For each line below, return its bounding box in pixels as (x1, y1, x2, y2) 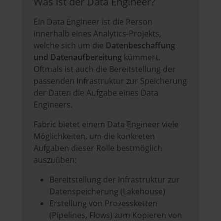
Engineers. (34, 99, 73, 110)
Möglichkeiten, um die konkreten (34, 130, 155, 142)
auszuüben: (34, 154, 76, 165)
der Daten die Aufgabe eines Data (34, 87, 158, 98)
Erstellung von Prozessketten (49, 197, 157, 209)
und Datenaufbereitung (34, 51, 122, 63)
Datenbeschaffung (106, 39, 175, 51)
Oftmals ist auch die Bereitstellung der (34, 63, 176, 74)
